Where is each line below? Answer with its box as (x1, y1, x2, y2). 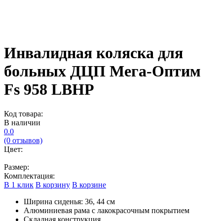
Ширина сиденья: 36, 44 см (24, 197, 115, 206)
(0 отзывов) (4, 136, 42, 145)
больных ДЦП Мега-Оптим (4, 62, 201, 80)
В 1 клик (4, 180, 34, 189)
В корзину (36, 180, 70, 189)
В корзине (72, 180, 106, 189)
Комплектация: (4, 171, 55, 180)
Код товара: (4, 109, 43, 118)
